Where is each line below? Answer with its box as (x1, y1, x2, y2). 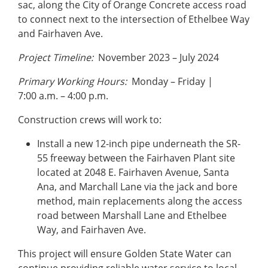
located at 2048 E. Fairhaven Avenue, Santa (37, 166, 229, 179)
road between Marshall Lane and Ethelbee (37, 209, 227, 223)
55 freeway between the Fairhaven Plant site (37, 151, 235, 165)
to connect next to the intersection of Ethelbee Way (18, 13, 249, 26)
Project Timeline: (18, 51, 93, 65)
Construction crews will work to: (18, 113, 162, 127)
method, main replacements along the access (37, 194, 242, 208)
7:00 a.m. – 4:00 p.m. (18, 89, 111, 103)
